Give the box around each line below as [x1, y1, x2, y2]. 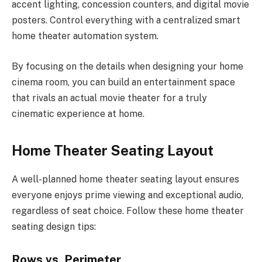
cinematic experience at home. [12, 108, 144, 119]
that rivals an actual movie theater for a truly [12, 92, 207, 104]
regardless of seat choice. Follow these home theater [12, 205, 244, 216]
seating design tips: [12, 220, 96, 232]
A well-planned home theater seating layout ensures [12, 173, 239, 185]
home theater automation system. [12, 30, 158, 42]
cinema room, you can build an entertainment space [12, 76, 235, 88]
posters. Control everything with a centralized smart [12, 15, 240, 26]
